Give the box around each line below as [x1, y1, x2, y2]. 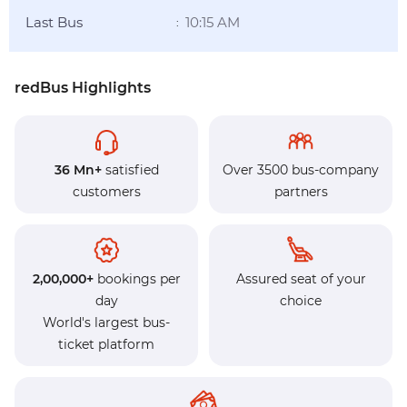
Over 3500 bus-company [223, 162, 379, 178]
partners [273, 184, 328, 200]
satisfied [101, 162, 159, 178]
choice [280, 293, 322, 309]
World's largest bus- [43, 314, 170, 331]
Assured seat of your [235, 271, 366, 287]
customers [72, 184, 141, 200]
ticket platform [58, 336, 154, 352]
